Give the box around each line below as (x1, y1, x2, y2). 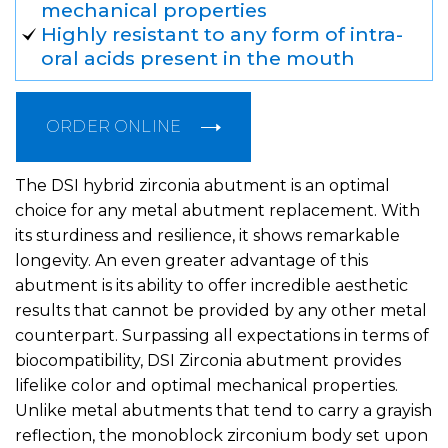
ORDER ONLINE (46, 117, 182, 137)
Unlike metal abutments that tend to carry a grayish (15, 401, 432, 421)
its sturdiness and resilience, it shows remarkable (15, 226, 400, 246)
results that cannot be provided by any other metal (15, 301, 427, 321)
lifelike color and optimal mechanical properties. (15, 376, 398, 396)
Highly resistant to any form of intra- (41, 22, 403, 47)
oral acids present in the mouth (41, 46, 355, 71)
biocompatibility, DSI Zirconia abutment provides (15, 351, 401, 371)
